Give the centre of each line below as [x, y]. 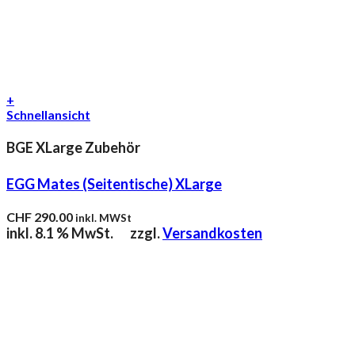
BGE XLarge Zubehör [73, 148]
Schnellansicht [48, 115]
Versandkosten [212, 233]
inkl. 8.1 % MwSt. [60, 233]
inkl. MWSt [103, 218]
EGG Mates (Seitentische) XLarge [114, 184]
